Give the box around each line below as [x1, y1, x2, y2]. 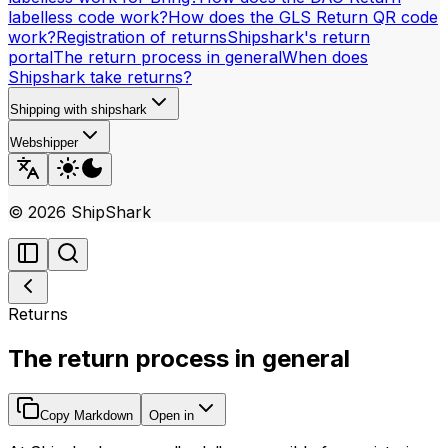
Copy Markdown [40, 407, 133, 423]
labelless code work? [8, 7, 168, 27]
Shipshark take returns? [8, 67, 192, 87]
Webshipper [10, 135, 78, 150]
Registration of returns [56, 27, 227, 47]
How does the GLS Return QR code [168, 7, 438, 27]
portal [8, 47, 53, 67]
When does [282, 47, 368, 67]
